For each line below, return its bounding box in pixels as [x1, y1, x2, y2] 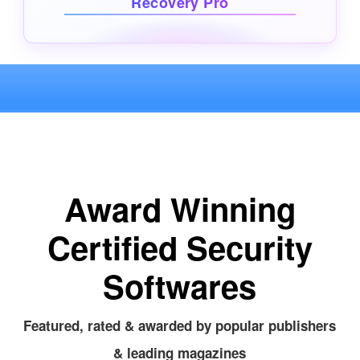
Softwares [103, 262, 257, 309]
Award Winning [63, 185, 296, 231]
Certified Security [47, 223, 313, 270]
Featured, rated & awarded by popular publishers [23, 315, 337, 335]
